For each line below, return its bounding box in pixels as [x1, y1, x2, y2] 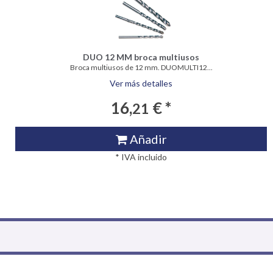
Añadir [127, 131, 167, 146]
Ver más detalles [110, 77, 172, 88]
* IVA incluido [115, 151, 167, 162]
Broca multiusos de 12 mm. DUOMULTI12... [69, 62, 213, 72]
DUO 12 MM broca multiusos [83, 51, 199, 62]
